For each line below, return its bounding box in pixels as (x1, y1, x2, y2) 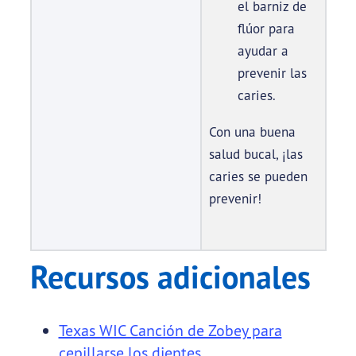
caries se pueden (208, 168, 308, 185)
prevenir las (237, 64, 307, 82)
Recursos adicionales (29, 256, 311, 298)
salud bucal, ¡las (208, 145, 303, 163)
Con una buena (208, 123, 296, 141)
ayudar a (237, 42, 288, 60)
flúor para (237, 20, 295, 37)
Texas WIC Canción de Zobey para (58, 320, 282, 341)
